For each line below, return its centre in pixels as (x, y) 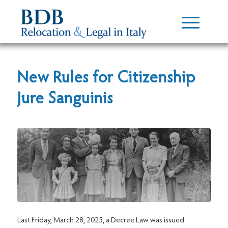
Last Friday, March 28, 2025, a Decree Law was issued (101, 221)
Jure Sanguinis (65, 100)
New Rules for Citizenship (106, 79)
